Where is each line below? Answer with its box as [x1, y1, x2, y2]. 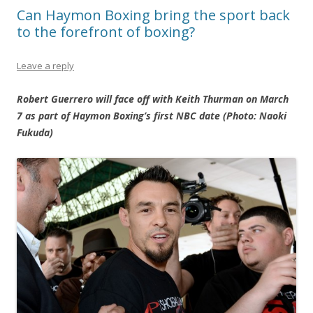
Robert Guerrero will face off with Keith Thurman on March [17, 92, 289, 106]
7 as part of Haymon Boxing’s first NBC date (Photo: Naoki [17, 109, 286, 123]
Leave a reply [17, 59, 74, 73]
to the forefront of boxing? [17, 22, 195, 42]
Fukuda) [17, 126, 53, 140]
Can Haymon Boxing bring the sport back [17, 6, 290, 25]
